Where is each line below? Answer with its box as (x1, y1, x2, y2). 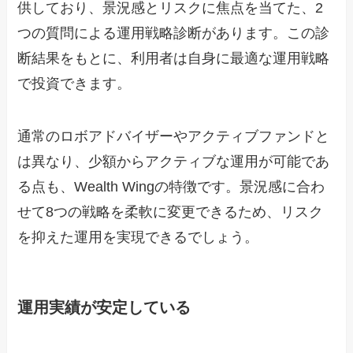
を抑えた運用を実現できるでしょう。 (17, 229, 259, 246)
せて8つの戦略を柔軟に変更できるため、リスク (17, 204, 324, 221)
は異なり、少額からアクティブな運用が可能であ (17, 154, 330, 170)
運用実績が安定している (17, 298, 191, 316)
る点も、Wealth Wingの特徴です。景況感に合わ (17, 179, 325, 195)
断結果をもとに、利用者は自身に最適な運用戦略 (17, 50, 330, 66)
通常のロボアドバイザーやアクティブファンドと (17, 128, 330, 145)
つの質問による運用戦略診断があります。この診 (17, 24, 330, 41)
